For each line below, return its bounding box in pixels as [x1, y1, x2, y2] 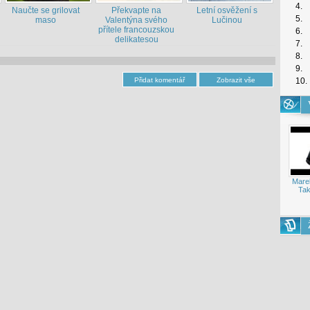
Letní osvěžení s [197, 6, 257, 15]
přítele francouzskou [98, 25, 174, 35]
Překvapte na [111, 6, 161, 15]
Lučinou [212, 15, 242, 25]
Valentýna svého [105, 15, 167, 25]
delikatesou [114, 35, 158, 44]
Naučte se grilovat [12, 6, 80, 15]
